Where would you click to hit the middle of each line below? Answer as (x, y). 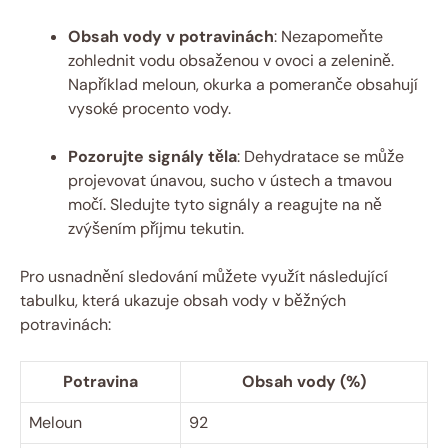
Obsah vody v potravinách (171, 37)
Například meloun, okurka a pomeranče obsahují (243, 85)
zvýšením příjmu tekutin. (156, 229)
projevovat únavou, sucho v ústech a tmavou (230, 181)
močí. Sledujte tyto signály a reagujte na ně (225, 205)
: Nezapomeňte (328, 37)
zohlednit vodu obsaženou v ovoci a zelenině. (231, 61)
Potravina (100, 382)
